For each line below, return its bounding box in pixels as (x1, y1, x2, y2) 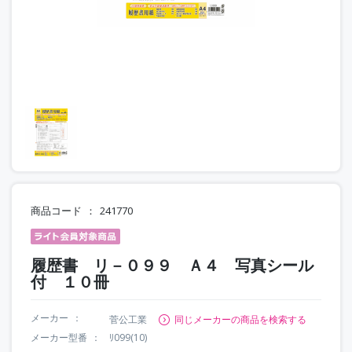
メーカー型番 (31, 330, 87, 344)
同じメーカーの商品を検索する (174, 312, 306, 326)
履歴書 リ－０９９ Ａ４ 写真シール (31, 254, 313, 276)
